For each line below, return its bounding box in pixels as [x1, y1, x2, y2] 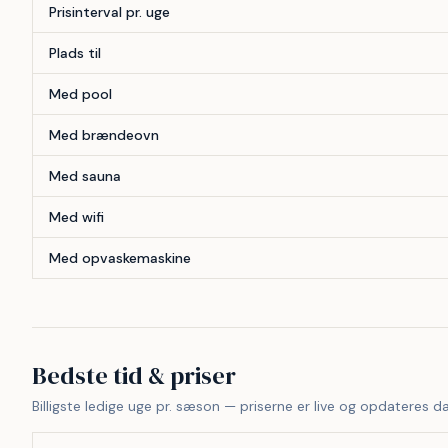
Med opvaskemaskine [49, 249, 191, 268]
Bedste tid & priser [32, 359, 236, 393]
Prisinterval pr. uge [49, 3, 170, 22]
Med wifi [49, 208, 104, 227]
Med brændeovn [49, 126, 159, 145]
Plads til [49, 44, 101, 63]
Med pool [49, 85, 112, 104]
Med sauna [49, 167, 121, 186]
